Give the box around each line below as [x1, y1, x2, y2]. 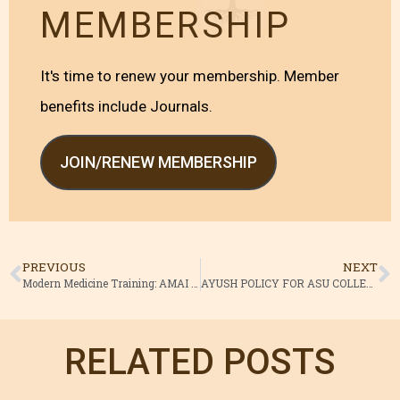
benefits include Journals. [40, 97, 212, 116]
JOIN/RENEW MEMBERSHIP [60, 153, 257, 172]
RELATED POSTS [64, 340, 336, 383]
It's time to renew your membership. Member [40, 67, 339, 86]
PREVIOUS [22, 259, 86, 276]
